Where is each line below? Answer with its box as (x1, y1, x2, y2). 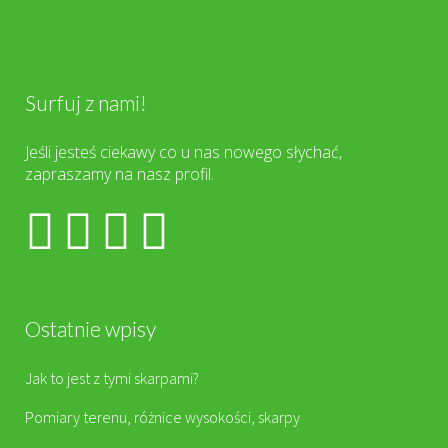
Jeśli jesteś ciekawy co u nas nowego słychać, (25, 141, 342, 163)
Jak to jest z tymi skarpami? (25, 368, 199, 388)
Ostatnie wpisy (25, 316, 156, 341)
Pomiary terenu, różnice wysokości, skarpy (25, 407, 300, 427)
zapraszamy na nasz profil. (25, 163, 214, 185)
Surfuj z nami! (25, 90, 147, 115)
